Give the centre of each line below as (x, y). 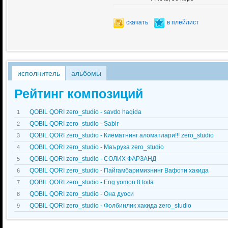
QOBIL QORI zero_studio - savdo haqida (85, 112)
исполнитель (39, 73)
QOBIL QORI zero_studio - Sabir (74, 124)
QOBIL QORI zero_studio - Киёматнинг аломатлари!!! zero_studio (122, 135)
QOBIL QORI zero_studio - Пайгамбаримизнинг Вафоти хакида (119, 170)
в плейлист (183, 22)
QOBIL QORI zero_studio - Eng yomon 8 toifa (92, 182)
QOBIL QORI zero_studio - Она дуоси (82, 194)
